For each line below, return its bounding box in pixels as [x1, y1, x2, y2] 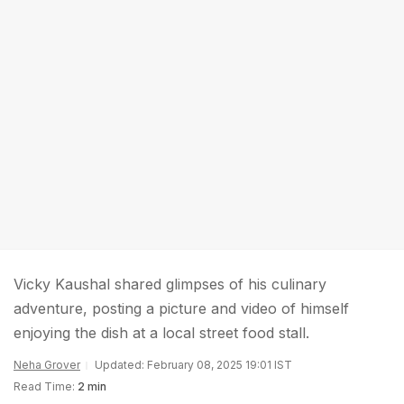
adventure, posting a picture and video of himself [14, 299, 349, 317]
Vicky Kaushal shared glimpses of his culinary [14, 275, 326, 293]
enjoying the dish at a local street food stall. [14, 324, 309, 342]
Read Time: [14, 380, 75, 393]
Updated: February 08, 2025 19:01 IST [95, 358, 292, 372]
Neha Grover [14, 358, 80, 372]
